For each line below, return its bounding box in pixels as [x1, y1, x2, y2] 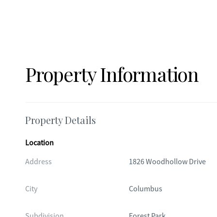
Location [25, 138, 54, 148]
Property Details [25, 113, 96, 126]
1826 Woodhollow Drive [128, 157, 206, 167]
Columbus [128, 184, 162, 194]
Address [25, 157, 52, 167]
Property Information [25, 61, 199, 87]
